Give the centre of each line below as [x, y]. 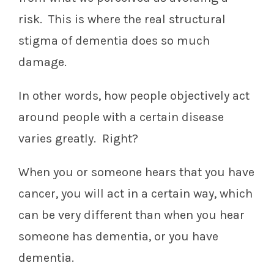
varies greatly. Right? [80, 139]
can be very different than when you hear [131, 215]
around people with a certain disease [121, 117]
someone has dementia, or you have [118, 237]
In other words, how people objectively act [134, 96]
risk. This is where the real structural [122, 20]
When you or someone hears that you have [136, 172]
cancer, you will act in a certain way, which [135, 194]
